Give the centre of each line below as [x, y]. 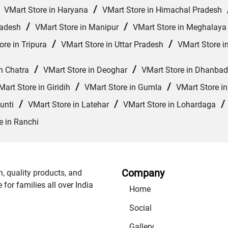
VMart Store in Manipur [77, 27]
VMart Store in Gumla [123, 88]
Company [143, 173]
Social [140, 208]
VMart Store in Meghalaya [180, 27]
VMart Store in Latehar [68, 105]
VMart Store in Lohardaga [169, 105]
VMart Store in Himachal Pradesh [162, 10]
